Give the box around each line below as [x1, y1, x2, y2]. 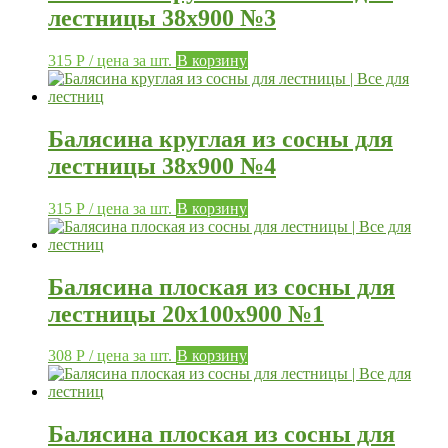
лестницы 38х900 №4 [48, 152, 276, 179]
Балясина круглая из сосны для [48, 125, 393, 152]
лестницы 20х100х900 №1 [48, 300, 324, 327]
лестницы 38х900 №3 [48, 4, 276, 31]
